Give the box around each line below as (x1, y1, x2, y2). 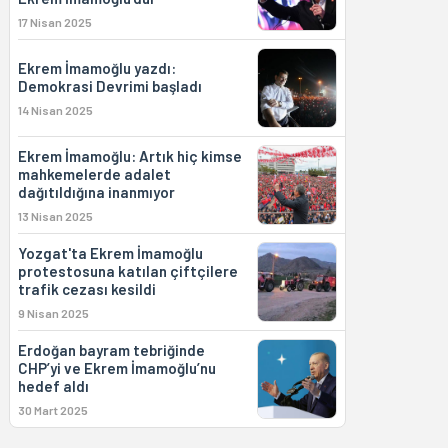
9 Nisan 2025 (17, 306, 89, 320)
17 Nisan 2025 (17, 15, 92, 29)
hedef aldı (17, 377, 89, 395)
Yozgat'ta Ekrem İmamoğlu (17, 244, 203, 262)
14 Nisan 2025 (17, 103, 93, 117)
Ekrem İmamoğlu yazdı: (17, 59, 176, 77)
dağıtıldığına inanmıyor (17, 183, 175, 201)
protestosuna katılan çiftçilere (17, 262, 238, 280)
